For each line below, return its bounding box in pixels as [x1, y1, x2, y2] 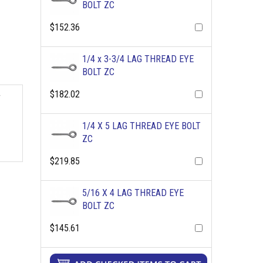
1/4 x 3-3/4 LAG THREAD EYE [82, 53, 194, 65]
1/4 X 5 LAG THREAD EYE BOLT [82, 120, 201, 131]
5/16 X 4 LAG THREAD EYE [82, 187, 184, 198]
